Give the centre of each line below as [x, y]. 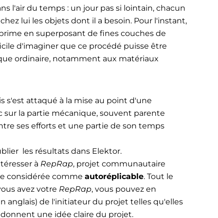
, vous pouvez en [124, 189]
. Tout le [158, 177]
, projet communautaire [119, 164]
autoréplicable [114, 177]
